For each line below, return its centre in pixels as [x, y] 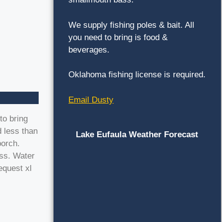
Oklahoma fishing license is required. [137, 75]
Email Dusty [91, 100]
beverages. [89, 50]
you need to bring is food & [118, 37]
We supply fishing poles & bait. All [132, 25]
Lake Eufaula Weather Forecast [137, 135]
